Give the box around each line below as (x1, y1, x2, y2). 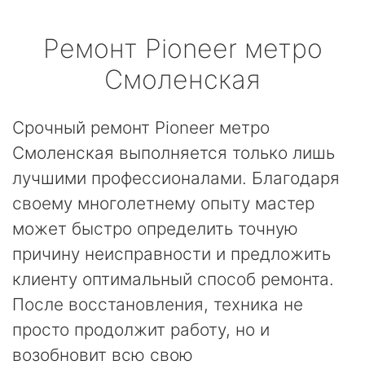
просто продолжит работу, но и (12, 319, 270, 340)
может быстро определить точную (12, 218, 298, 239)
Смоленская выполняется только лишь (12, 143, 335, 163)
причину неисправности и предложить (12, 244, 331, 264)
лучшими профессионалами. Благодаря (12, 168, 340, 188)
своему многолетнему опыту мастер (12, 193, 314, 213)
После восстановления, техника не (12, 294, 303, 314)
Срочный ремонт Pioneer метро (12, 117, 270, 138)
